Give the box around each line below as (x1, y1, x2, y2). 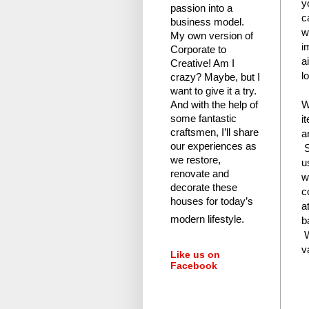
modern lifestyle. (170, 214, 244, 226)
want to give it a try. (170, 86, 257, 97)
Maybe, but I (204, 72, 260, 83)
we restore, (170, 154, 221, 166)
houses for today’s (170, 196, 253, 208)
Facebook (170, 260, 217, 272)
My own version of (170, 30, 253, 42)
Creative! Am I (170, 58, 235, 70)
